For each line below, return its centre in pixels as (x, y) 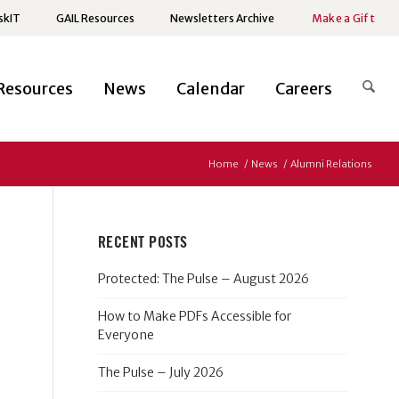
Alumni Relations (332, 164)
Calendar (211, 89)
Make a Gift (343, 18)
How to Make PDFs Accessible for (194, 316)
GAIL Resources (95, 18)
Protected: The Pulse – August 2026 (203, 279)
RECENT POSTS (142, 242)
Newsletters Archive (222, 18)
